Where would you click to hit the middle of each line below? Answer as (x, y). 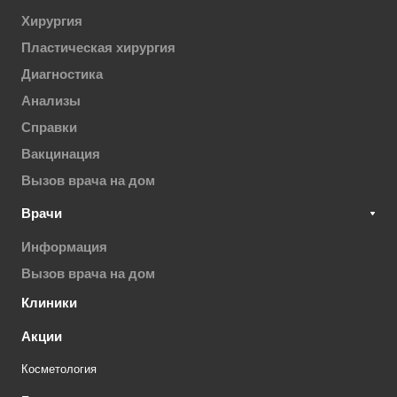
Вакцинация (61, 154)
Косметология (59, 370)
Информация (64, 247)
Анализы (51, 101)
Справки (49, 128)
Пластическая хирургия (98, 48)
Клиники (49, 303)
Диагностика (62, 74)
